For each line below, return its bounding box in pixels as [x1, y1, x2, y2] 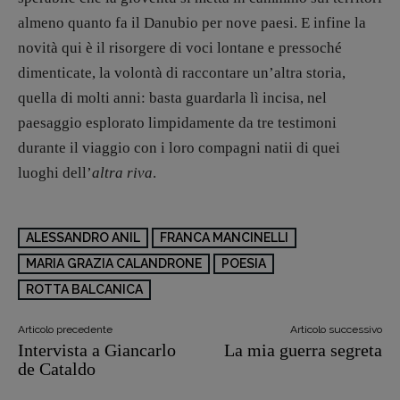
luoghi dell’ [18, 164, 92, 181]
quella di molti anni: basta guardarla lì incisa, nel [18, 89, 327, 106]
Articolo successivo [289, 323, 382, 336]
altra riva [92, 164, 153, 181]
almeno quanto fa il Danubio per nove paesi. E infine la [18, 14, 366, 31]
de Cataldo [18, 359, 96, 379]
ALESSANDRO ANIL [26, 230, 140, 245]
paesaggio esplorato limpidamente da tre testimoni [18, 114, 337, 131]
